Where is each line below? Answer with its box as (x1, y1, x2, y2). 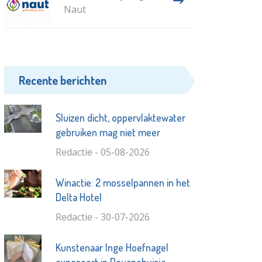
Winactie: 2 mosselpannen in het (55, 176, 190, 189)
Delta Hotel (55, 191, 102, 204)
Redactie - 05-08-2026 (55, 146, 150, 159)
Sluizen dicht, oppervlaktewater (55, 111, 185, 125)
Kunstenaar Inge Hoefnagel (55, 241, 168, 254)
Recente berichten (19, 73, 107, 88)
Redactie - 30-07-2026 (55, 211, 150, 224)
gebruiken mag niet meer (55, 126, 160, 139)
